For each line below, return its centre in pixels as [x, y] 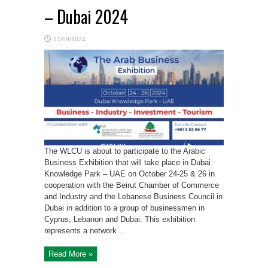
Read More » [71, 254]
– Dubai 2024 [86, 17]
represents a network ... [85, 231]
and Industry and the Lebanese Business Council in [133, 197]
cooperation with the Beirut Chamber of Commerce [132, 185]
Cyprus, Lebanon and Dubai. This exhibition [120, 220]
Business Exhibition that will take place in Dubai [127, 163]
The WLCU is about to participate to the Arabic [125, 151]
